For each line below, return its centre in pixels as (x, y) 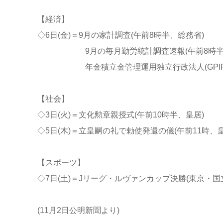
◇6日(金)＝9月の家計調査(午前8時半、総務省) (120, 35)
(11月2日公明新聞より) (78, 210)
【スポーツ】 (61, 162)
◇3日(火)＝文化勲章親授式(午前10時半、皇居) (120, 114)
